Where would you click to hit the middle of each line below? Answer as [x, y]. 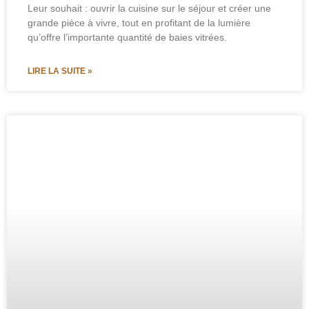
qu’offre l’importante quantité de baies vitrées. [129, 37]
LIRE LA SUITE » [60, 71]
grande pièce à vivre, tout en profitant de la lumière [139, 22]
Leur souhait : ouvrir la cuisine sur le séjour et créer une [149, 8]
